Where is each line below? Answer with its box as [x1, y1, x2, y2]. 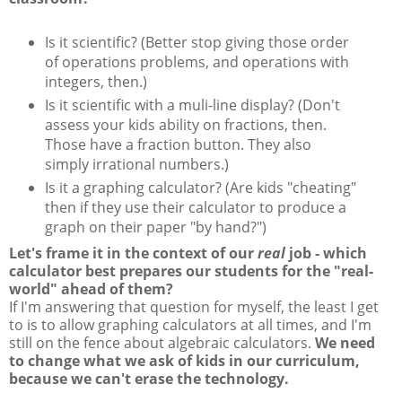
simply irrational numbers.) [44, 154, 229, 175]
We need [315, 332, 375, 353]
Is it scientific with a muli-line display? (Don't [44, 95, 340, 116]
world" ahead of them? [9, 278, 173, 299]
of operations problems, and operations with [44, 52, 349, 73]
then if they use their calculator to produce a [44, 197, 346, 218]
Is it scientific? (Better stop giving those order [44, 32, 349, 53]
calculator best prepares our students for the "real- [9, 260, 373, 281]
